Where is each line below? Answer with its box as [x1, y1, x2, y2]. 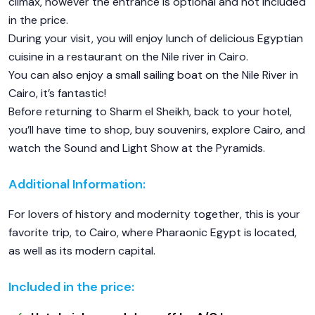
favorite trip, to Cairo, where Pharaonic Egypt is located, [8, 225, 297, 240]
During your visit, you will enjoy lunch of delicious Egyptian [8, 31, 303, 46]
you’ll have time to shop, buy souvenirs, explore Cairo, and [8, 122, 305, 137]
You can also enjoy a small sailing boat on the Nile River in [8, 67, 298, 82]
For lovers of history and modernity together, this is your [8, 207, 300, 221]
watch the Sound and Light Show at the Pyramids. [8, 141, 265, 155]
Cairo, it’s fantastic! [8, 86, 106, 101]
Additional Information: [8, 176, 146, 193]
